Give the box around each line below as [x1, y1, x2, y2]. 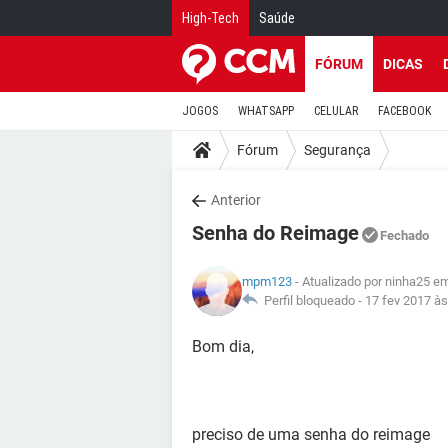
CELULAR [314, 104, 358, 118]
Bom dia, [192, 337, 254, 356]
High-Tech [182, 10, 239, 26]
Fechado [380, 228, 429, 243]
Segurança [304, 141, 371, 158]
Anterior [211, 192, 261, 208]
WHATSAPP [238, 104, 294, 118]
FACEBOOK [378, 104, 431, 118]
